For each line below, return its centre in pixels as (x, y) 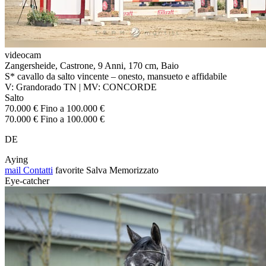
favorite (69, 170)
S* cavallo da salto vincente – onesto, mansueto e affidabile (116, 76)
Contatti (37, 170)
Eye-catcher (27, 180)
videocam (23, 55)
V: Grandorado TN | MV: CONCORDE (81, 87)
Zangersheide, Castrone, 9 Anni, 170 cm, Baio (92, 65)
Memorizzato (134, 170)
